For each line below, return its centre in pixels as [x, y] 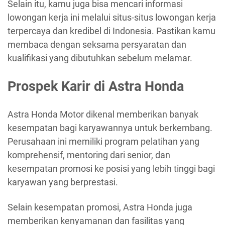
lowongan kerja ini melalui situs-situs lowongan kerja [112, 18]
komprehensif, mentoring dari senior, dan [89, 155]
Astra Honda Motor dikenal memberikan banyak [103, 115]
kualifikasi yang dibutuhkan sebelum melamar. [100, 58]
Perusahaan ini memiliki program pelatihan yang [103, 142]
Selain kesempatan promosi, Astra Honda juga [100, 207]
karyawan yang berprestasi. [63, 182]
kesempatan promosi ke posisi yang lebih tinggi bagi [111, 169]
